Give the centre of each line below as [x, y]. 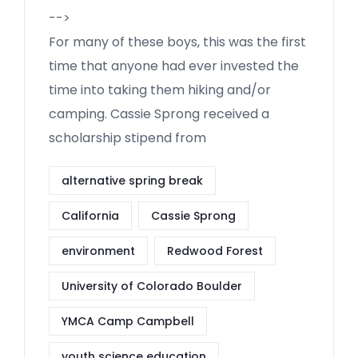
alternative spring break [132, 181]
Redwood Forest [215, 251]
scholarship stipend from [127, 138]
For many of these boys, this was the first [177, 42]
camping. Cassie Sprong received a [159, 114]
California [90, 216]
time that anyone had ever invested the [174, 66]
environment [98, 251]
